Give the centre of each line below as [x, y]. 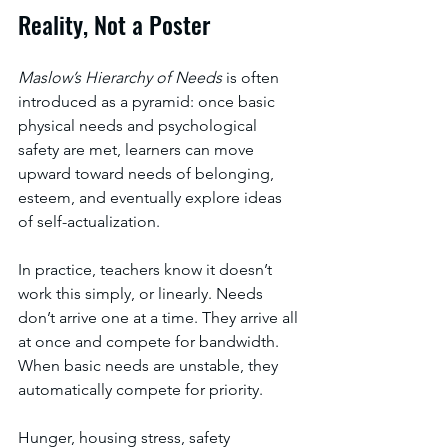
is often [254, 77]
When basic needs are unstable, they [150, 365]
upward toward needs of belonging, [148, 173]
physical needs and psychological [139, 125]
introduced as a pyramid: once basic [148, 101]
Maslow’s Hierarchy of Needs [122, 77]
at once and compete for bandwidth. [150, 341]
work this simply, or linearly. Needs [142, 293]
